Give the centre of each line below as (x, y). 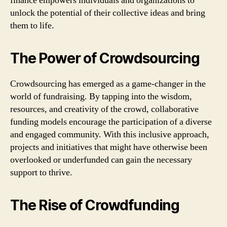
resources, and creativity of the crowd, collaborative (104, 109)
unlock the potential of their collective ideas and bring (108, 13)
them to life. (32, 25)
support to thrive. (41, 172)
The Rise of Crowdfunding (95, 205)
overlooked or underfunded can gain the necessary (101, 160)
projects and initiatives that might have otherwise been (109, 147)
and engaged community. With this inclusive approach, (110, 134)
